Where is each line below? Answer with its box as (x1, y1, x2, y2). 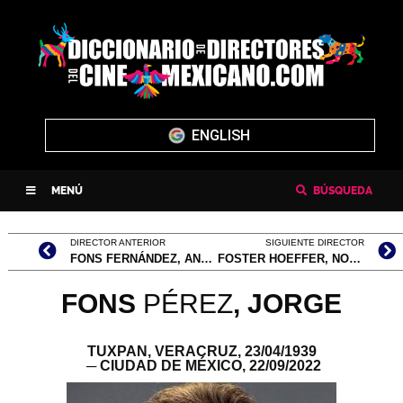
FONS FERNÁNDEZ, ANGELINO (201, 251, 212, 265)
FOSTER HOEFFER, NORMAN (348, 251, 361, 265)
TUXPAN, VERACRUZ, (86, 343, 241, 359)
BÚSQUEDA (313, 184, 372, 197)
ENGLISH (192, 126, 250, 144)
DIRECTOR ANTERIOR (70, 237, 166, 247)
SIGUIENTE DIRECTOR (265, 237, 364, 247)
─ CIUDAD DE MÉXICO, (85, 357, 246, 373)
